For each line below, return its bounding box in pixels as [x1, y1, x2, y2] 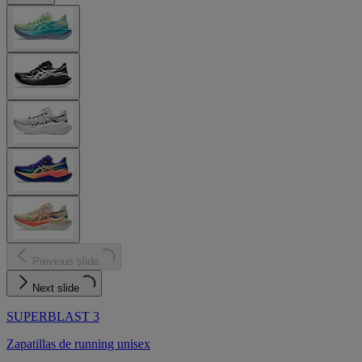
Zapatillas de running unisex [6, 337, 150, 351]
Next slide [32, 282, 79, 295]
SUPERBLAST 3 [6, 309, 99, 324]
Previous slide [32, 255, 99, 268]
